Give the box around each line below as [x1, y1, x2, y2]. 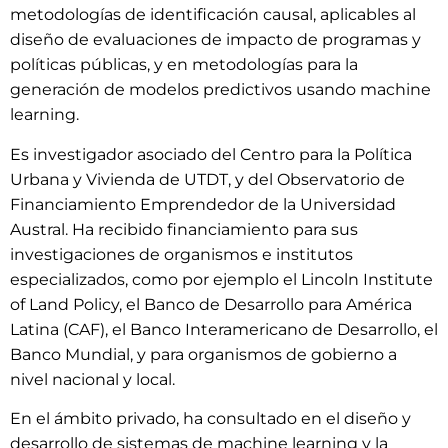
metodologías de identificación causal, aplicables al [10, 5, 416, 25]
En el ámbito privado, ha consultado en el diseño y [10, 408, 411, 428]
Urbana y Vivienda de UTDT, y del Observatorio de [10, 169, 405, 189]
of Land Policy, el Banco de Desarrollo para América [10, 294, 412, 314]
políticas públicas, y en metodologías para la [10, 55, 358, 75]
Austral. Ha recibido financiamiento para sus [10, 219, 358, 239]
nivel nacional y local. [10, 369, 175, 389]
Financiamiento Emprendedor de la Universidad [10, 194, 396, 214]
